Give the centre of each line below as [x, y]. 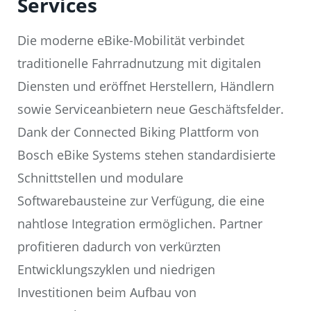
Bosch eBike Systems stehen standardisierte [146, 155]
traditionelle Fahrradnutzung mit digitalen [139, 64]
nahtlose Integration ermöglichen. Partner [140, 224]
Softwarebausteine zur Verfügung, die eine [141, 201]
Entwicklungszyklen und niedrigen [116, 270]
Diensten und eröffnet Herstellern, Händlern [146, 86]
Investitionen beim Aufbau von [107, 293]
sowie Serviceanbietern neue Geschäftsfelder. [151, 109]
